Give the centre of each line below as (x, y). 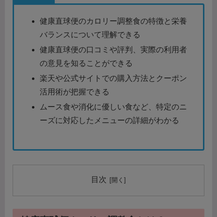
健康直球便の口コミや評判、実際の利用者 (114, 49)
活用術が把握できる (75, 92)
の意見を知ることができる (86, 63)
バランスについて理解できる (90, 34)
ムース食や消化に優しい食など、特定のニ (114, 107)
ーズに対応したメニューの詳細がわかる (110, 121)
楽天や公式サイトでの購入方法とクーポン (114, 78)
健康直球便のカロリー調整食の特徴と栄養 (114, 21)
